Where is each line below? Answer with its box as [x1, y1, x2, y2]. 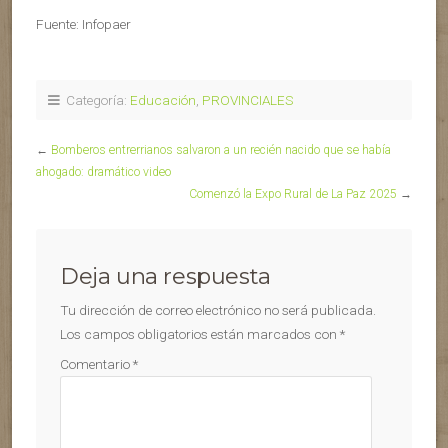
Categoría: [60, 92, 130, 109]
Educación [130, 92, 196, 109]
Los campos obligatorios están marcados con [60, 326, 340, 343]
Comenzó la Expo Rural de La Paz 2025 [189, 187, 397, 202]
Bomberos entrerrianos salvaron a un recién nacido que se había [51, 143, 391, 158]
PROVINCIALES [202, 92, 293, 109]
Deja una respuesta [60, 262, 271, 291]
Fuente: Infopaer [36, 16, 131, 33]
